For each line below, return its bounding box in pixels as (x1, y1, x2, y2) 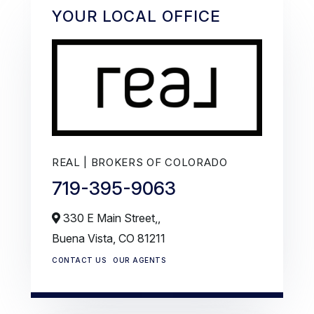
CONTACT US (52, 256, 106, 265)
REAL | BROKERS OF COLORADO (52, 156, 228, 170)
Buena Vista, (52, 231, 118, 246)
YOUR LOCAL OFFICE (52, 6, 221, 25)
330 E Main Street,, (60, 211, 161, 226)
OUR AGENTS (113, 256, 165, 265)
